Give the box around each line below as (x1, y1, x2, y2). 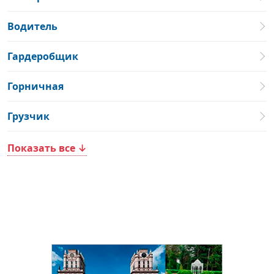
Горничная (7, 80, 64, 93)
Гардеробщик (7, 50, 78, 63)
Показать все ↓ (7, 141, 87, 155)
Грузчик (7, 109, 50, 123)
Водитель (7, 20, 57, 33)
